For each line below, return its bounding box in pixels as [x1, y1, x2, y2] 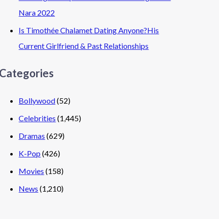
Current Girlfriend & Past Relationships [19, 41, 149, 50]
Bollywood [19, 96, 56, 105]
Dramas [19, 131, 45, 140]
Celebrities [19, 113, 56, 123]
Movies [19, 166, 44, 175]
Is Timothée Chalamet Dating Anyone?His [19, 25, 159, 35]
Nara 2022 [19, 7, 55, 17]
